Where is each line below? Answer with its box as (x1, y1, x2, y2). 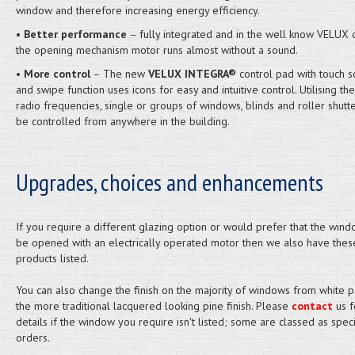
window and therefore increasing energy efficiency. (15, 3, 260, 17)
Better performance (23, 27, 127, 41)
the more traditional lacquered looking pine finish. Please (15, 299, 292, 313)
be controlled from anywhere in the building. (15, 114, 230, 128)
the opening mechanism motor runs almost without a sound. (15, 43, 298, 57)
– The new (90, 67, 148, 81)
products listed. (15, 251, 89, 265)
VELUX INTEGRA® (147, 67, 236, 81)
